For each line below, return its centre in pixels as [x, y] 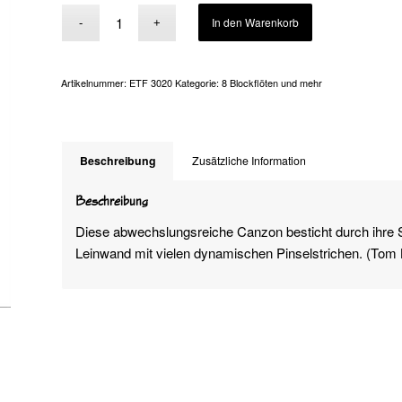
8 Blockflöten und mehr [272, 83]
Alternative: [348, 14]
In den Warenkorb [256, 22]
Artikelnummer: [96, 83]
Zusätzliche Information [249, 161]
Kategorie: [199, 83]
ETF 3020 [151, 83]
